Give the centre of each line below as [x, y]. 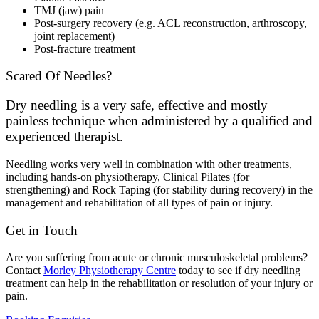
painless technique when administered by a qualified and [159, 121]
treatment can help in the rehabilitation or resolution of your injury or [159, 283]
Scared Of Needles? [59, 76]
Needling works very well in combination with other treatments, [149, 164]
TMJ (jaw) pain [69, 10]
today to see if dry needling [238, 271]
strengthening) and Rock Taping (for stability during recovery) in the [159, 189]
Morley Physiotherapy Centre [110, 271]
